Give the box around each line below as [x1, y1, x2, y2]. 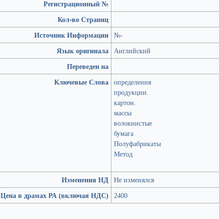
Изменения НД [62, 175, 109, 184]
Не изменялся [114, 175, 154, 184]
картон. [114, 98, 136, 107]
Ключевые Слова [54, 77, 109, 87]
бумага [114, 129, 133, 138]
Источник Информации [34, 30, 109, 40]
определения [114, 77, 151, 87]
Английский [114, 46, 151, 55]
